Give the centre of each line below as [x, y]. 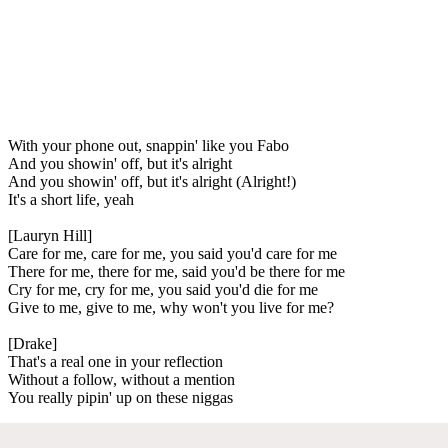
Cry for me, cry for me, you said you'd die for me [163, 289]
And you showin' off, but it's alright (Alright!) [152, 181]
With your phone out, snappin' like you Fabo [148, 145]
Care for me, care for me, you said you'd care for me [172, 253]
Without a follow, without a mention [121, 379]
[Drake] [32, 343]
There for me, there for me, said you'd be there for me [176, 271]
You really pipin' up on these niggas [120, 397]
